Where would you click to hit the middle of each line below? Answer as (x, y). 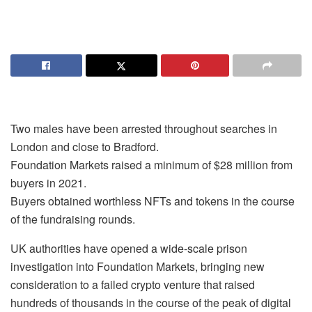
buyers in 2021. (48, 183)
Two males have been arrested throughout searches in (144, 128)
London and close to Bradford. (85, 147)
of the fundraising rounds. (73, 219)
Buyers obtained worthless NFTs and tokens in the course (153, 201)
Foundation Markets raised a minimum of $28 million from (151, 165)
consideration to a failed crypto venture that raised (133, 284)
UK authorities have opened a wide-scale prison (129, 248)
